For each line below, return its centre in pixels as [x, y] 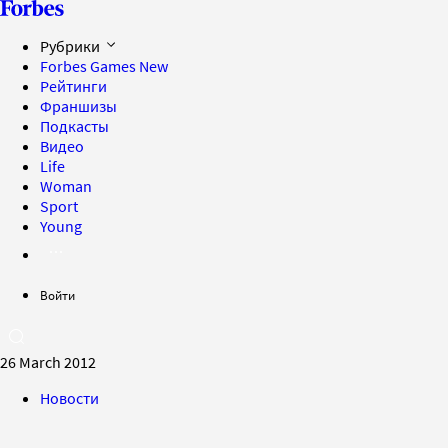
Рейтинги [73, 86]
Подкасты [74, 126]
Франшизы [78, 106]
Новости [69, 398]
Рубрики [71, 46]
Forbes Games [89, 66]
